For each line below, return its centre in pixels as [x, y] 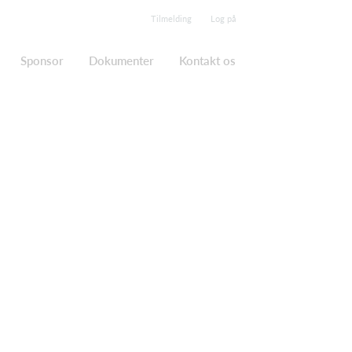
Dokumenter [121, 60]
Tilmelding [171, 18]
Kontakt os [207, 60]
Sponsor [42, 60]
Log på [223, 18]
